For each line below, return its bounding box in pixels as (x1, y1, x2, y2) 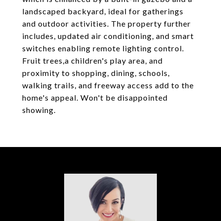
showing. (22, 105, 56, 114)
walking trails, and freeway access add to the (22, 80, 194, 90)
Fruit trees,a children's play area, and (22, 56, 163, 65)
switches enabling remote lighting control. (22, 43, 184, 53)
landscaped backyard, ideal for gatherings (22, 6, 184, 16)
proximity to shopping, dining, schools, (22, 68, 170, 77)
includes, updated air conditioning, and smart (22, 31, 194, 40)
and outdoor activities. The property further (22, 19, 191, 28)
